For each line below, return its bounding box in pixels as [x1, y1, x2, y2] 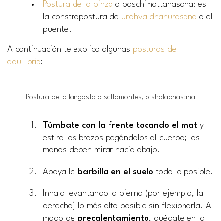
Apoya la [43, 167, 77, 176]
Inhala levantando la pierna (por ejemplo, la [43, 189, 203, 198]
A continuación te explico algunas [7, 45, 133, 54]
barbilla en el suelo [77, 167, 153, 176]
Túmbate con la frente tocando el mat [43, 121, 197, 130]
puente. [43, 25, 72, 34]
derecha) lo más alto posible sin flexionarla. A [43, 202, 211, 211]
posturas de [133, 45, 177, 54]
